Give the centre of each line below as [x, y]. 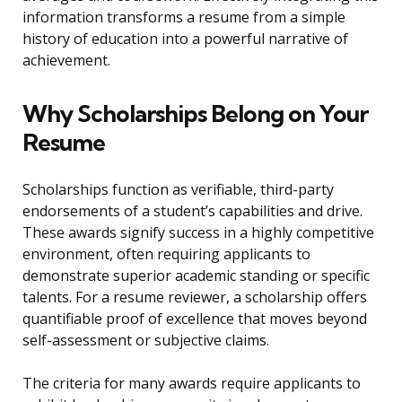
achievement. [66, 61]
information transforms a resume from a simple [184, 17]
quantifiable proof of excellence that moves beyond [195, 319]
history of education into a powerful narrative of [185, 39]
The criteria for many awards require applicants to [192, 384]
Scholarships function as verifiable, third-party [178, 190]
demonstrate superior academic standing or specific [196, 276]
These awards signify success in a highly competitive [198, 233]
